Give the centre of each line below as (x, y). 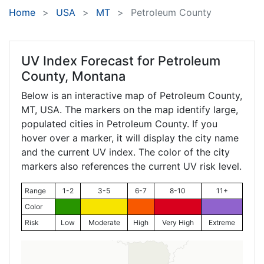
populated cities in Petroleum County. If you (119, 124)
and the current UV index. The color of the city (126, 152)
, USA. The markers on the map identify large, (136, 110)
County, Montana (73, 76)
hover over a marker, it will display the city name (130, 138)
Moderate (104, 223)
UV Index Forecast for (90, 61)
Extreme (222, 223)
